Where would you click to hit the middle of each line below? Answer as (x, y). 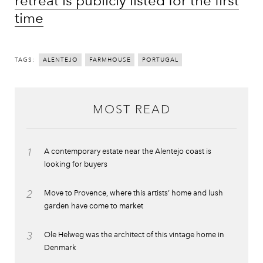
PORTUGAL (160, 60)
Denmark (60, 247)
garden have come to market (94, 205)
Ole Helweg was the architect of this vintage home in (134, 234)
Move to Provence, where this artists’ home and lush (134, 193)
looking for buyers (76, 164)
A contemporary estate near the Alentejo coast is (128, 151)
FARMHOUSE (110, 60)
